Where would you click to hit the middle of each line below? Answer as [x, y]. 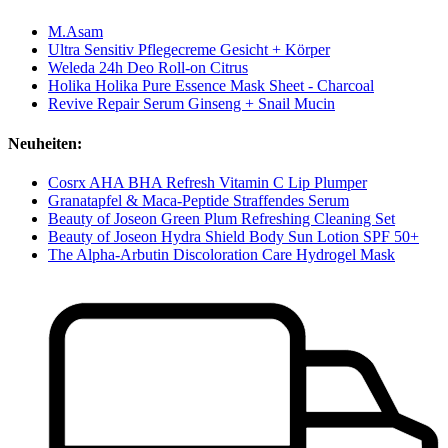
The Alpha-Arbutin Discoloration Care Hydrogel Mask [221, 254]
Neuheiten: [45, 143]
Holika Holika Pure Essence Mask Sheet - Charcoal [211, 86]
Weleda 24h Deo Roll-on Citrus [148, 68]
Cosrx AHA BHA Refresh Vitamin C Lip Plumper [207, 182]
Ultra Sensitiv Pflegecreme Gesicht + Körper [189, 50]
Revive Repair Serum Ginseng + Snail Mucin [191, 104]
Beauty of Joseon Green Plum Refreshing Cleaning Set [221, 218]
